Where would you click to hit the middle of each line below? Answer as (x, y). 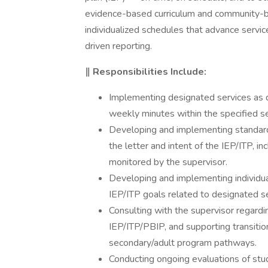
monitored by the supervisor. (168, 162)
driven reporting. (118, 46)
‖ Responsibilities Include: (146, 72)
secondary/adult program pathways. (183, 243)
